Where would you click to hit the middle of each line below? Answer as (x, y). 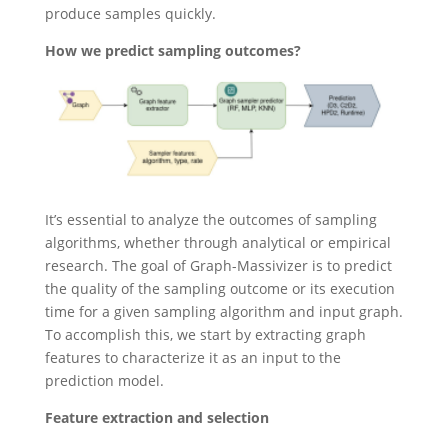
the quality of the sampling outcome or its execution (219, 289)
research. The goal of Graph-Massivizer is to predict (218, 266)
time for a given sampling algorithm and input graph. (223, 312)
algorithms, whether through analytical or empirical (217, 243)
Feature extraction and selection (156, 418)
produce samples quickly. (130, 13)
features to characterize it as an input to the (192, 358)
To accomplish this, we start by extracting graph (205, 335)
